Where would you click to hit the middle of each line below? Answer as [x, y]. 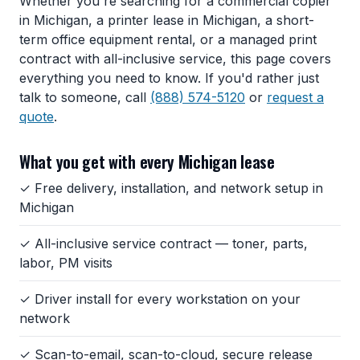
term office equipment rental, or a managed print [168, 40]
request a [295, 98]
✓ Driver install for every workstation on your [160, 299]
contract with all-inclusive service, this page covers [175, 59]
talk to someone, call [85, 98]
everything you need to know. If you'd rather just [169, 78]
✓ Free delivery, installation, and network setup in [171, 188]
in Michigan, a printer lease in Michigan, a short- [167, 20]
